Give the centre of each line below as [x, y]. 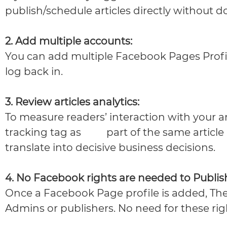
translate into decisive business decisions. [110, 148]
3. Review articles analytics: [72, 102]
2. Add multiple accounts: [69, 41]
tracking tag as [44, 133]
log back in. [34, 72]
